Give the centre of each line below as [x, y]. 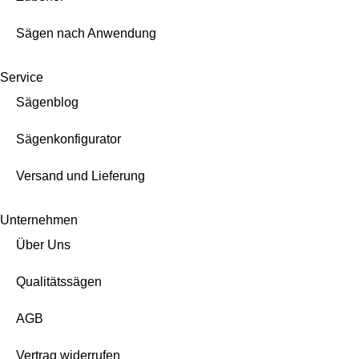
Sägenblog [47, 103]
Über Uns [43, 245]
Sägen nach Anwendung [86, 34]
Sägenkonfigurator [69, 139]
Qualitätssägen [59, 282]
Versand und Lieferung [81, 176]
